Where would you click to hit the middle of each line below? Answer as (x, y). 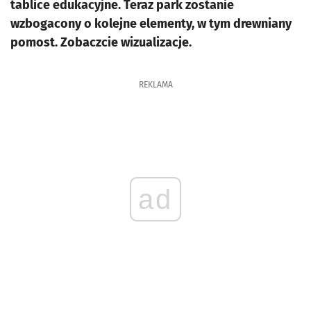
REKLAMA (155, 85)
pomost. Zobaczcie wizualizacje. (101, 42)
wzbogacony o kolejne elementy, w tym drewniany (151, 24)
